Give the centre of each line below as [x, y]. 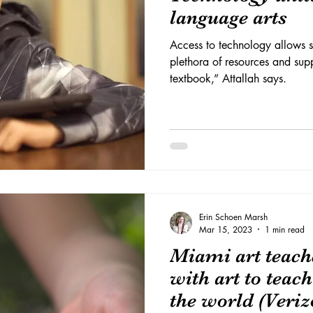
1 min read [285, 229]
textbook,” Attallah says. [228, 79]
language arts [228, 17]
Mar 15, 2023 [226, 229]
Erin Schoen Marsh [233, 217]
